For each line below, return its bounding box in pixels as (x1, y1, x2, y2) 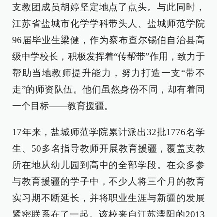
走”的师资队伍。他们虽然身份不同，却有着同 (12, 84, 205, 94)
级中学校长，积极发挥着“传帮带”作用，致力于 (12, 51, 205, 62)
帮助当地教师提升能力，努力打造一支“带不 (12, 68, 205, 78)
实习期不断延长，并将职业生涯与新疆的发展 (12, 193, 205, 203)
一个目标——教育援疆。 (12, 101, 113, 111)
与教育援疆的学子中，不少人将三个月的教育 (12, 176, 205, 186)
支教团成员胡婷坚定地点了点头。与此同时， (12, 2, 205, 12)
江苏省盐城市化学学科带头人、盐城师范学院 (12, 18, 205, 29)
